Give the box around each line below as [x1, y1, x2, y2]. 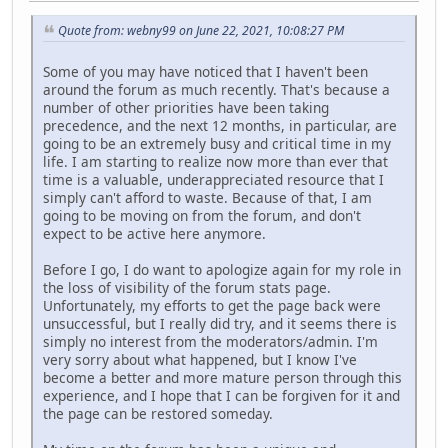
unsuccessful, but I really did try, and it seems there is [43, 314, 397, 334]
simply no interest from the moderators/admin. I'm [43, 332, 378, 352]
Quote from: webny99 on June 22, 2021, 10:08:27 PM [58, 22, 344, 40]
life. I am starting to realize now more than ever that [43, 152, 388, 172]
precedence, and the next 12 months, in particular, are [43, 116, 397, 136]
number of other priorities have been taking [43, 98, 329, 118]
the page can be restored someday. [43, 404, 273, 424]
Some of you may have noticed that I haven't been [43, 62, 368, 82]
